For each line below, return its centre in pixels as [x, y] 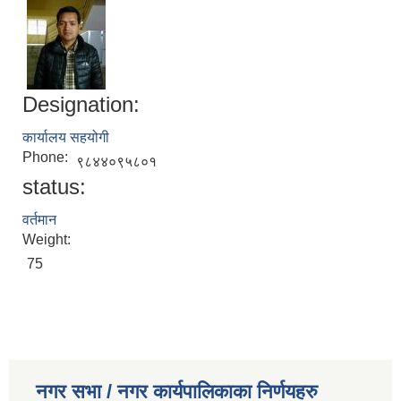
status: [54, 187]
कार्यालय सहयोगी [66, 138]
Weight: [48, 240]
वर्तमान [39, 220]
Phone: [47, 158]
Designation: [81, 105]
